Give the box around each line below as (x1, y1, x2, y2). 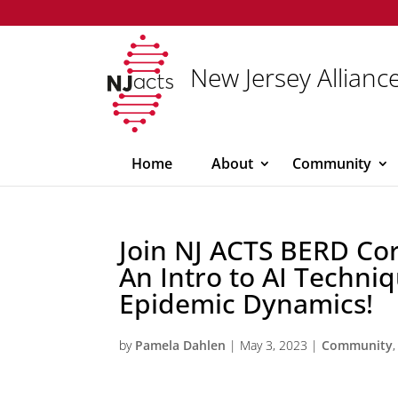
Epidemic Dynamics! (119, 285, 374, 322)
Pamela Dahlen (135, 337, 227, 354)
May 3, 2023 (240, 337, 308, 354)
